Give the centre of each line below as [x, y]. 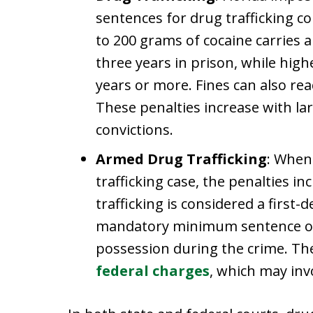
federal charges [153, 271]
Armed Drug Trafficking [181, 159]
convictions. [134, 130]
